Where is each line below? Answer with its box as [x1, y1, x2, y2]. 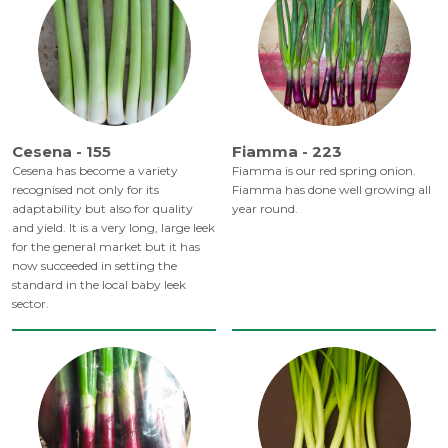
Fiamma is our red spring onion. [232, 163, 416, 179]
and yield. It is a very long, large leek [12, 220, 215, 236]
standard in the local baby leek [12, 277, 186, 293]
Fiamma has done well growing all [232, 182, 431, 198]
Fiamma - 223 [232, 142, 342, 162]
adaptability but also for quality [12, 201, 193, 217]
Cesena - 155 [12, 142, 111, 162]
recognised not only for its [12, 182, 159, 198]
